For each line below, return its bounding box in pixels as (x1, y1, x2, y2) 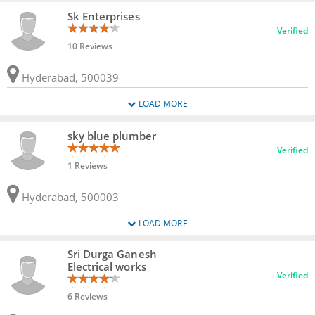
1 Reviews (67, 159, 108, 172)
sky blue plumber (67, 128, 156, 143)
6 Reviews (67, 290, 108, 303)
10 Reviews (67, 39, 112, 52)
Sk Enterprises (67, 8, 140, 23)
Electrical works (67, 259, 146, 274)
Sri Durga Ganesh (67, 247, 157, 262)
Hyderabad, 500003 (19, 189, 119, 204)
